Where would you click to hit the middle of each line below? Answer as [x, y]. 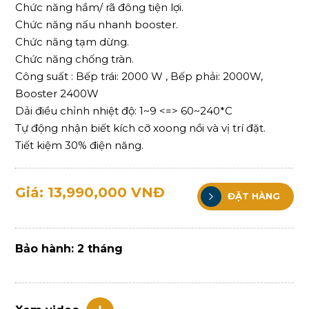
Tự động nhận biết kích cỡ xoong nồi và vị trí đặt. [141, 128]
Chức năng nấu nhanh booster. [97, 25]
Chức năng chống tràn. [75, 59]
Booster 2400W [57, 94]
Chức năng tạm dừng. [72, 42]
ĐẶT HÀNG [252, 196]
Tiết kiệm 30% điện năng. [80, 146]
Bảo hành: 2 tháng [69, 249]
